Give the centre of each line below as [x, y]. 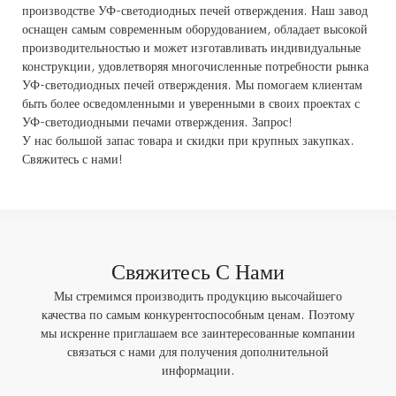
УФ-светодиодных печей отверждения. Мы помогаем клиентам [192, 85]
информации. [198, 371]
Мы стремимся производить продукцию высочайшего [198, 297]
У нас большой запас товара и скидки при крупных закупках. [188, 141]
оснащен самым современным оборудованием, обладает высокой [195, 29]
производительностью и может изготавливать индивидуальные [191, 48]
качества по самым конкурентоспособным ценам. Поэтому [198, 316]
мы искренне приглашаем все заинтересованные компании [198, 334]
